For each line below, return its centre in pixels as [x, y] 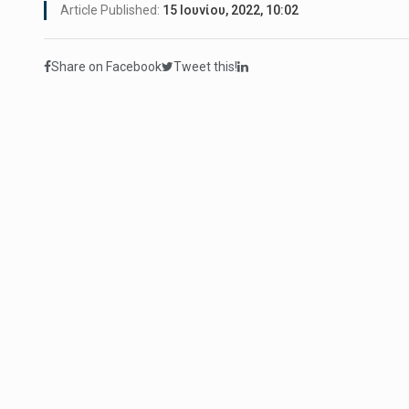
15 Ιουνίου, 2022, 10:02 [231, 10]
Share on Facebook [106, 67]
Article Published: [111, 10]
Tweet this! [205, 67]
